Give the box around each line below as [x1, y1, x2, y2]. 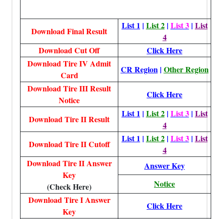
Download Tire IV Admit [27, 58, 111, 69]
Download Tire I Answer [28, 194, 110, 205]
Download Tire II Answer [26, 157, 112, 169]
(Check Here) [47, 181, 91, 192]
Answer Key [144, 160, 185, 171]
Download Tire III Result [27, 83, 111, 94]
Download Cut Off [39, 44, 100, 56]
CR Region [120, 64, 158, 75]
